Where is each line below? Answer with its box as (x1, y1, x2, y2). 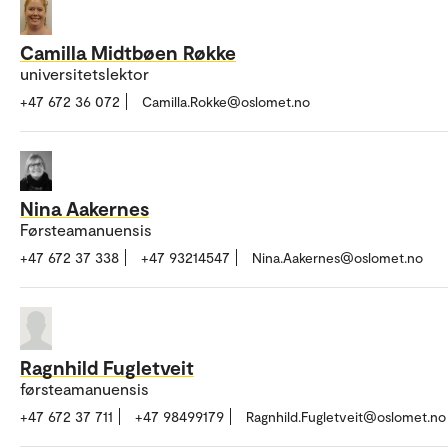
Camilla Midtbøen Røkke (20, 39, 236, 64)
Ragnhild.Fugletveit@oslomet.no (246, 407, 446, 425)
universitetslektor (20, 63, 149, 83)
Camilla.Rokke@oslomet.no (142, 92, 310, 110)
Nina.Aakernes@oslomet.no (252, 248, 423, 266)
